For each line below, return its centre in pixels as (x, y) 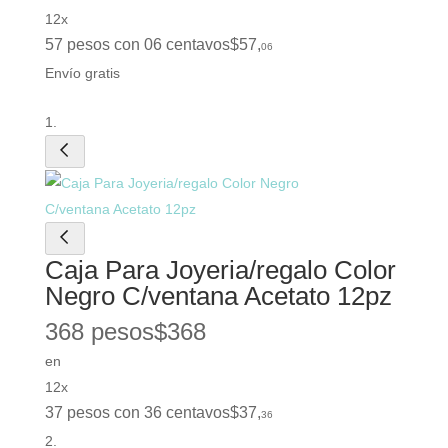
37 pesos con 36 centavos (137, 413)
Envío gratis (82, 73)
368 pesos (99, 332)
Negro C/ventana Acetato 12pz (218, 296)
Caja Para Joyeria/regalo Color (220, 270)
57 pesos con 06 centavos (137, 45)
